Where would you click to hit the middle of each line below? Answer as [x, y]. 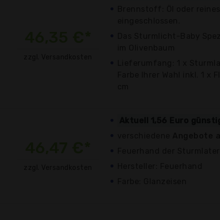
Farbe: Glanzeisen [152, 181]
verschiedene [145, 136]
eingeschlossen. [149, 21]
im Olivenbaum [146, 48]
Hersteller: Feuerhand [160, 166]
